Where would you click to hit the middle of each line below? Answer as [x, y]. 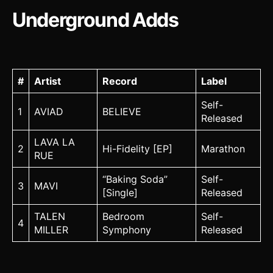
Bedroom [123, 217]
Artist [48, 81]
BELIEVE [122, 112]
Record [120, 81]
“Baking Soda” [135, 179]
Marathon [223, 149]
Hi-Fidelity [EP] [137, 149]
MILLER [51, 230]
